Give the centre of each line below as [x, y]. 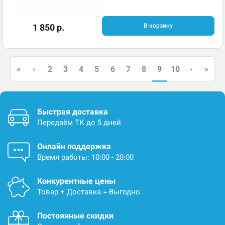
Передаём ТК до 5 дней [79, 123]
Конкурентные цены [76, 181]
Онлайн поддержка [74, 146]
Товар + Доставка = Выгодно [89, 192]
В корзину [158, 26]
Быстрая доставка [73, 112]
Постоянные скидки [75, 216]
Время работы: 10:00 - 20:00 [85, 157]
